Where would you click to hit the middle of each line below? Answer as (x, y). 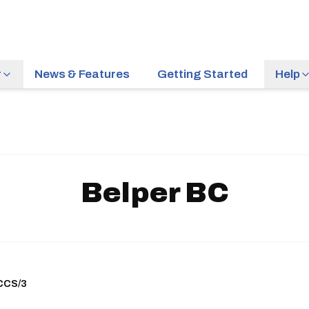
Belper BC (154, 193)
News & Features (82, 74)
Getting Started (202, 74)
